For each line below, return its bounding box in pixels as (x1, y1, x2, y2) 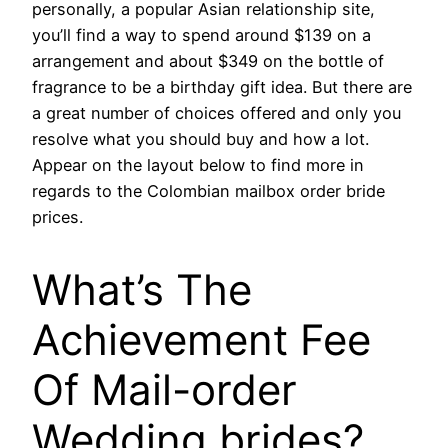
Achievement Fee (32, 314, 371, 366)
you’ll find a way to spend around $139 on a (32, 25, 371, 46)
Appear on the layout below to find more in (32, 155, 364, 176)
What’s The (32, 264, 252, 316)
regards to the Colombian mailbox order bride (32, 181, 385, 202)
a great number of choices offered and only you (32, 103, 401, 124)
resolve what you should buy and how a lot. (32, 129, 369, 150)
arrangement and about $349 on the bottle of (32, 51, 384, 72)
